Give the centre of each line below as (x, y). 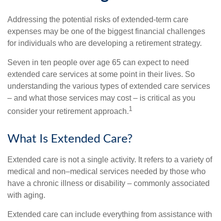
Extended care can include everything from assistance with (110, 215)
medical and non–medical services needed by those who (107, 172)
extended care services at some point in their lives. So (101, 74)
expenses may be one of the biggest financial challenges (106, 31)
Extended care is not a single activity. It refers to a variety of (110, 160)
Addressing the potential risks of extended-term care (98, 19)
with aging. (26, 195)
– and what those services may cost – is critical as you (101, 98)
